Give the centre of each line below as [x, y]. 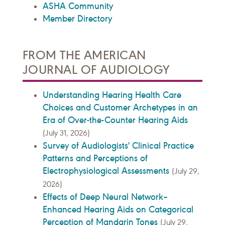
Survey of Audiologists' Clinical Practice [118, 146]
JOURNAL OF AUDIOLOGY [96, 70]
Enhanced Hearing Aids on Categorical [118, 210]
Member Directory [77, 19]
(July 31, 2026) [66, 133]
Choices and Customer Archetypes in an [120, 108]
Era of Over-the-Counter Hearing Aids [115, 120]
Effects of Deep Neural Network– [105, 197]
